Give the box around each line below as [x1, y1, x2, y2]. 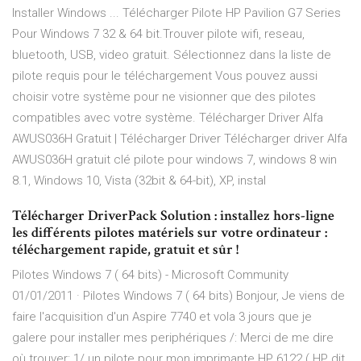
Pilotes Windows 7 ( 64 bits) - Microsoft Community [12, 268, 288, 283]
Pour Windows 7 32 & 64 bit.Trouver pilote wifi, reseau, [12, 27, 305, 42]
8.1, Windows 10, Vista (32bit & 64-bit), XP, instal [12, 173, 266, 189]
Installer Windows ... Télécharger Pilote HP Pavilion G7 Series [12, 6, 341, 21]
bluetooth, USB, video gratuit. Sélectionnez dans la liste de [12, 48, 331, 63]
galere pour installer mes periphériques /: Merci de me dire [12, 330, 334, 346]
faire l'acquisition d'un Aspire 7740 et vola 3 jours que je [12, 309, 312, 325]
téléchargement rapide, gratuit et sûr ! [12, 240, 239, 259]
